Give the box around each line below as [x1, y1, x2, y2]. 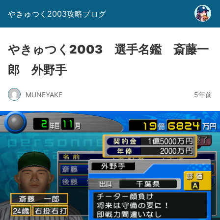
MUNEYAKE [26, 90, 62, 99]
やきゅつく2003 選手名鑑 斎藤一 [8, 42, 209, 56]
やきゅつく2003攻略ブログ [8, 9, 106, 19]
